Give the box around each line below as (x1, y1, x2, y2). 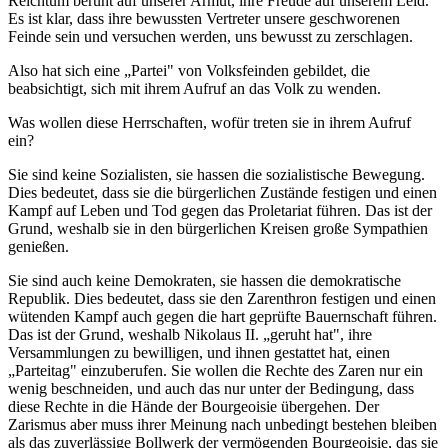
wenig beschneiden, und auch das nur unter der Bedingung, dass (8, 379, 414, 397)
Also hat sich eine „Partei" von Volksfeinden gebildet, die (8, 61, 370, 79)
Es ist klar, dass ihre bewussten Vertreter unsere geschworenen (8, 9, 400, 27)
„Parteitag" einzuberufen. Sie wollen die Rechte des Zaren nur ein (8, 361, 423, 379)
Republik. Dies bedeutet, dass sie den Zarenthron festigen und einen (8, 289, 436, 307)
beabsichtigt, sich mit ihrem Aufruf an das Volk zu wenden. (8, 79, 381, 97)
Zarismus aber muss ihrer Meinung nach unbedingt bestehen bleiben (8, 415, 437, 433)
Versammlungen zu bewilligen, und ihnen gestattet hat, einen (8, 343, 390, 361)
